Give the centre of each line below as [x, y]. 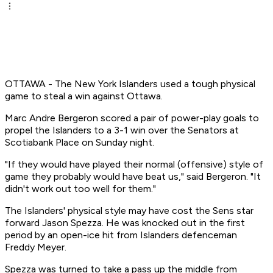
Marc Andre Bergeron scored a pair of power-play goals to [132, 118]
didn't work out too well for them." [80, 189]
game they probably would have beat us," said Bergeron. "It [133, 177]
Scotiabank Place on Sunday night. [80, 143]
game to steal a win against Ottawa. [84, 96]
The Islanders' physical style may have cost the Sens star [129, 211]
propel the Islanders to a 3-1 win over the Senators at [122, 130]
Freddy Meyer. [36, 247]
